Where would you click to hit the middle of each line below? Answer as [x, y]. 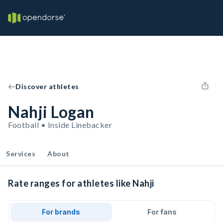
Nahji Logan [51, 112]
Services [21, 154]
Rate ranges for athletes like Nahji [81, 183]
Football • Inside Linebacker [60, 125]
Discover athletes [47, 86]
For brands [61, 212]
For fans [162, 212]
